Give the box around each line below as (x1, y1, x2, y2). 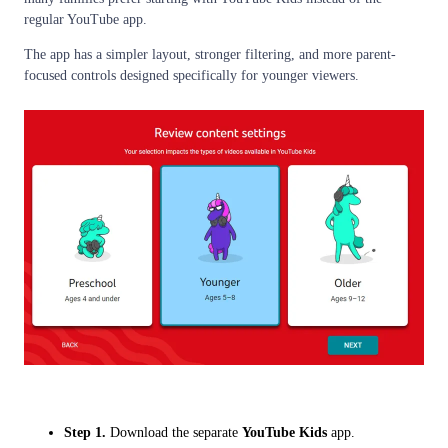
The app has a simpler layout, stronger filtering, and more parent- (24, 47, 396, 63)
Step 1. (64, 425, 106, 441)
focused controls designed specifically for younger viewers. (24, 68, 359, 84)
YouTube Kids (242, 425, 327, 441)
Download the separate (106, 425, 242, 441)
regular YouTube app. (24, 12, 147, 28)
